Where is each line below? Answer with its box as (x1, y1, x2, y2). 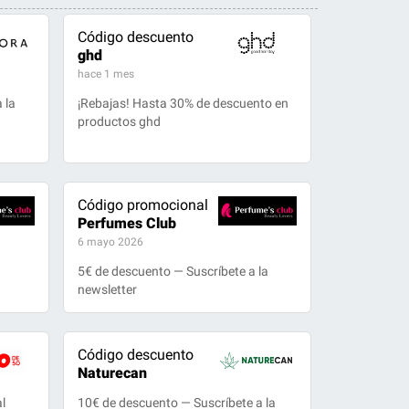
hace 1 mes (77, 68, 134, 80)
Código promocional (77, 196, 208, 214)
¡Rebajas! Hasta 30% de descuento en (77, 96, 288, 110)
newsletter (77, 282, 137, 297)
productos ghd (77, 114, 161, 129)
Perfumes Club (77, 215, 176, 232)
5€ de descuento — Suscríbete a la (77, 264, 268, 278)
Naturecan (77, 364, 147, 382)
